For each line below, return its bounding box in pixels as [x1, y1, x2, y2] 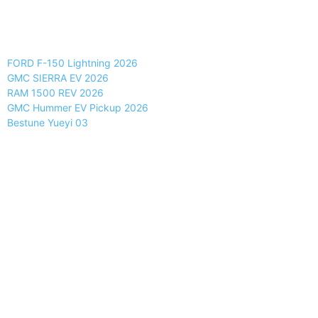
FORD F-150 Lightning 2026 [7, 57, 138, 70]
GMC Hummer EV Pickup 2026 [7, 102, 148, 114]
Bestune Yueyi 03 [7, 116, 88, 129]
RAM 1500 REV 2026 [7, 87, 104, 99]
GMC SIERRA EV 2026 [7, 72, 109, 84]
